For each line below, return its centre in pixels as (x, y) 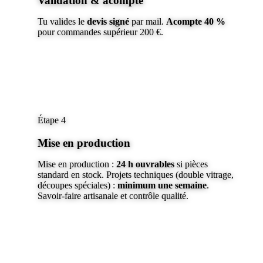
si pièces (191, 164)
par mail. (149, 22)
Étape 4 (52, 120)
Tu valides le (62, 22)
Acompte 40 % (196, 22)
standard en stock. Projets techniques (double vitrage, (136, 175)
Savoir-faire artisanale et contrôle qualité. (113, 196)
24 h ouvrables (145, 164)
